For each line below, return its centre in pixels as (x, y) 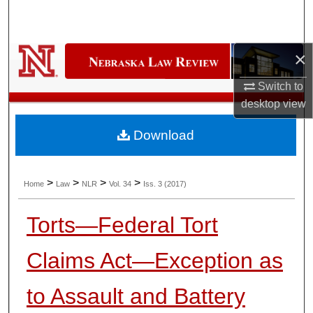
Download (162, 136)
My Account (156, 86)
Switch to (279, 86)
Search (166, 17)
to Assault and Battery (136, 296)
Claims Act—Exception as (154, 260)
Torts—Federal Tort (122, 225)
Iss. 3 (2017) (165, 184)
